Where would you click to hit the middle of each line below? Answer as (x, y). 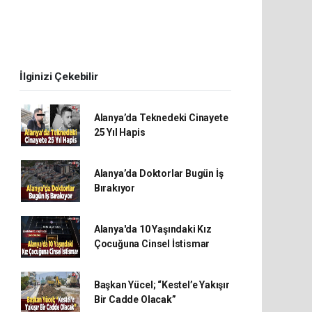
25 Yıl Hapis (119, 132)
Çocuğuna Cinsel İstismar (152, 243)
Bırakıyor (115, 188)
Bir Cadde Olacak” (135, 299)
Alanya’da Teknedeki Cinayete (161, 117)
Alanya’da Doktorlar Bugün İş (158, 173)
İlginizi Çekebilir (59, 76)
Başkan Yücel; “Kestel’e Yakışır (162, 284)
